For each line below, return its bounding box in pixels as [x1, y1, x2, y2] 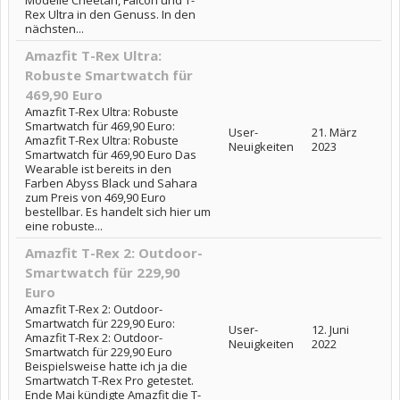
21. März [312, 124, 357, 140]
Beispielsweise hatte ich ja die [25, 358, 187, 374]
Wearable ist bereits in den [25, 161, 171, 177]
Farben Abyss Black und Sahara [25, 175, 197, 191]
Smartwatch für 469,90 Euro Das [25, 146, 196, 162]
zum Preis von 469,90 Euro [25, 189, 166, 205]
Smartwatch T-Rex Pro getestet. [25, 372, 194, 388]
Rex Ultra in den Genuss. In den [25, 6, 196, 22]
